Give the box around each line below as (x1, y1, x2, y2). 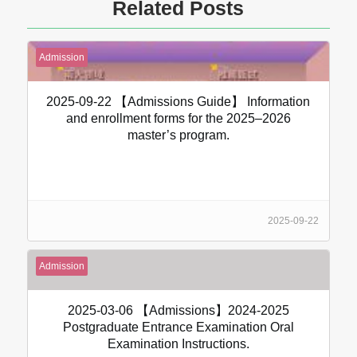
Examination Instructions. (107, 337, 249, 351)
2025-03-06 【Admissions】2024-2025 (67, 304, 289, 318)
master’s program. (127, 128, 229, 143)
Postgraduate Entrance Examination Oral (62, 320, 294, 335)
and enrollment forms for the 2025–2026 (65, 112, 291, 126)
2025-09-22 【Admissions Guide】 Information (46, 95, 311, 109)
